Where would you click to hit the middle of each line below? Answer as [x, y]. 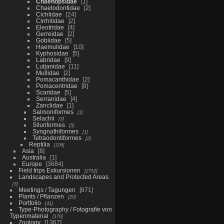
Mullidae [47, 72]
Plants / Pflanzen [41, 196]
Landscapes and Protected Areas [63, 176]
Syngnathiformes [55, 131]
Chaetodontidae [58, 7]
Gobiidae [48, 40]
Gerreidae [49, 33]
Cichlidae [49, 14]
